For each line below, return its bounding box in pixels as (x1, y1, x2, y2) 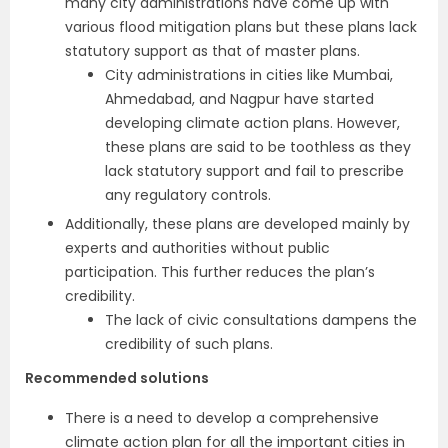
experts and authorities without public (65, 238, 330, 259)
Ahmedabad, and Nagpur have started (105, 89, 374, 110)
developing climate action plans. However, (105, 113, 400, 134)
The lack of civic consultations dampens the (105, 310, 417, 331)
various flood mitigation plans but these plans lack (65, 17, 417, 38)
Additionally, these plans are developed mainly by (65, 214, 410, 235)
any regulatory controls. (105, 185, 271, 206)
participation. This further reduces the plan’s (65, 262, 375, 283)
